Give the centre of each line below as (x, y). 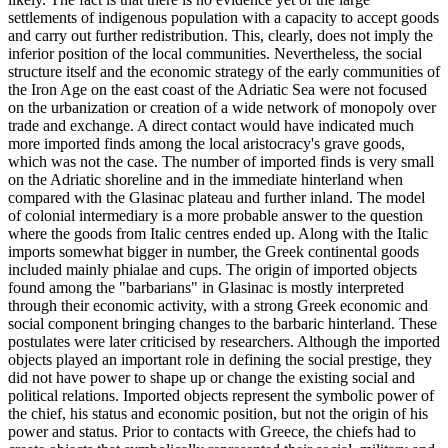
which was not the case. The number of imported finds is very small (221, 162)
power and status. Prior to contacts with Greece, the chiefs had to (212, 432)
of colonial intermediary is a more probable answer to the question (215, 216)
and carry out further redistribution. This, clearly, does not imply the (220, 36)
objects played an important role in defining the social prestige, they (220, 360)
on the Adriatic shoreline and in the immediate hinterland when (205, 180)
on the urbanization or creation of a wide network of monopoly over (222, 108)
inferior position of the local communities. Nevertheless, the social (215, 54)
